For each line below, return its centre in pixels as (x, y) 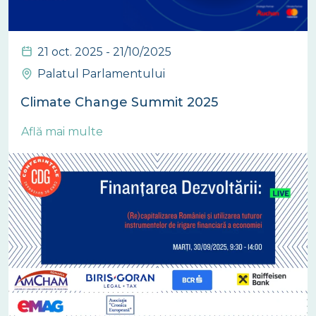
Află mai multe (63, 131)
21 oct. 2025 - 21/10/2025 (104, 51)
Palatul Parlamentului (101, 73)
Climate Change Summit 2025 (119, 102)
